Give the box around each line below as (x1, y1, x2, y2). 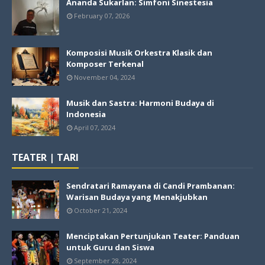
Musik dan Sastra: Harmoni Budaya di (66, 98, 214, 109)
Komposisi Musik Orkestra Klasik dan (66, 47, 212, 59)
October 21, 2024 (74, 206, 127, 215)
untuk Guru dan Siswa (66, 242, 154, 253)
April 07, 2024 (74, 123, 115, 132)
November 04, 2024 (74, 73, 135, 82)
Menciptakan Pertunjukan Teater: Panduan (66, 231, 240, 242)
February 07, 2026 (74, 11, 130, 21)
